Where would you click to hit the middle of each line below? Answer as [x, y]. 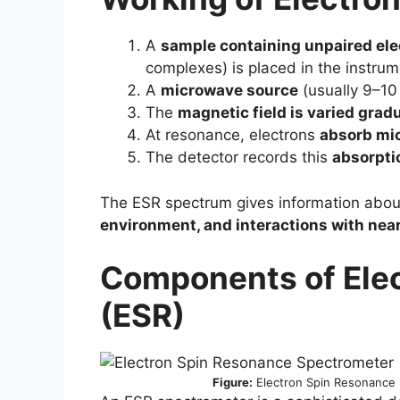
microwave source [229, 90]
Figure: [232, 382]
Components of [221, 278]
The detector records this [239, 157]
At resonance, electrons [233, 135]
